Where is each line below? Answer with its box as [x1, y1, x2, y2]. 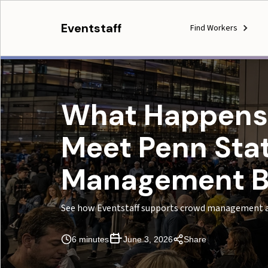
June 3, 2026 [123, 234, 173, 244]
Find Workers [190, 22, 237, 34]
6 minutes [72, 234, 109, 244]
